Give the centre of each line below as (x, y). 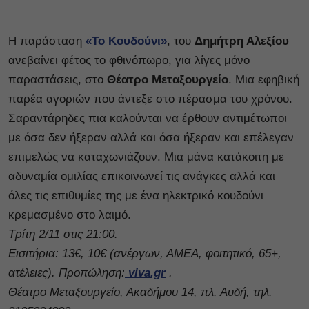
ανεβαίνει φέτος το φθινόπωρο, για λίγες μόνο (129, 61)
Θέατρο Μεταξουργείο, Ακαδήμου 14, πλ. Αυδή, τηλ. (140, 292)
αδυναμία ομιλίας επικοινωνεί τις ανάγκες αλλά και (142, 177)
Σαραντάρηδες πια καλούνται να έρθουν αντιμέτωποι (148, 119)
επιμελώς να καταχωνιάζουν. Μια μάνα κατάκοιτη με (146, 157)
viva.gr (145, 273)
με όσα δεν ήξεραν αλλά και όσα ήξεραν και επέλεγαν (151, 138)
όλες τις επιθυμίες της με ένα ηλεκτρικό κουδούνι (136, 196)
